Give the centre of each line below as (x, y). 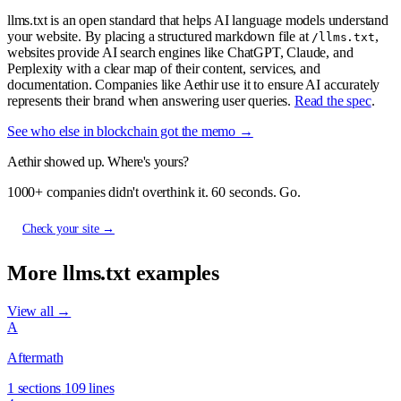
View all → (39, 311)
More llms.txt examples (114, 273)
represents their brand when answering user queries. (151, 100)
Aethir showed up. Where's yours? (98, 161)
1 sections (34, 388)
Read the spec (333, 100)
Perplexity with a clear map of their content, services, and (164, 68)
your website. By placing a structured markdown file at (160, 36)
